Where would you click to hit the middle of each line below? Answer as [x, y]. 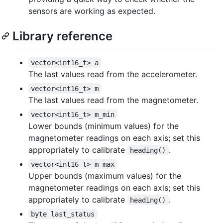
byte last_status [63, 214]
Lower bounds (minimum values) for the [104, 126]
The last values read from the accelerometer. [113, 74]
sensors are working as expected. [92, 11]
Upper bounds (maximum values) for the [105, 175]
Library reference [62, 36]
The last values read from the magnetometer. [113, 100]
